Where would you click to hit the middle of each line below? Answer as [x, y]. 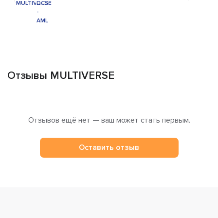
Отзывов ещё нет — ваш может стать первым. [109, 120]
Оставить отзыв [109, 148]
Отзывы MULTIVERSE [61, 75]
